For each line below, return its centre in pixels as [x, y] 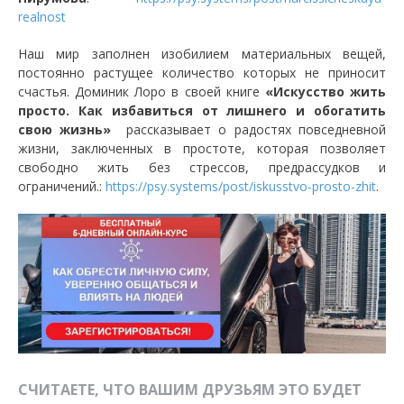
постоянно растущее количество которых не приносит [202, 72]
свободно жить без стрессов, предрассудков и [202, 167]
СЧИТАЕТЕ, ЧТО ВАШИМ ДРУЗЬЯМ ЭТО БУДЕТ [190, 390]
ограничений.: [62, 186]
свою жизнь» [65, 129]
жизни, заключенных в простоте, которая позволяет [202, 148]
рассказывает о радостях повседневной [249, 129]
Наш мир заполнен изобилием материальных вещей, [202, 53]
